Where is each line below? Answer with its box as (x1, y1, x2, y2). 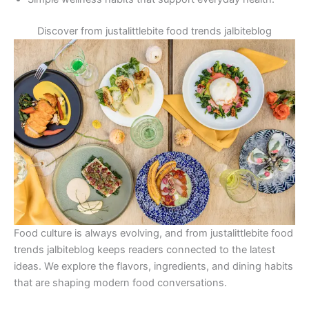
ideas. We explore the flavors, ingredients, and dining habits (14, 259, 293, 272)
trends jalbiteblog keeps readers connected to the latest (14, 243, 275, 256)
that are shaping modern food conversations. (14, 276, 227, 289)
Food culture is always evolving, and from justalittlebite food (14, 226, 293, 239)
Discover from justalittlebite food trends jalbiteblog (37, 24, 272, 37)
